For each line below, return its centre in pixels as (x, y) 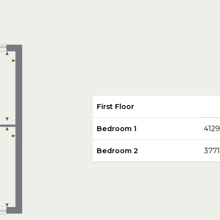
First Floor (115, 106)
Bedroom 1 (116, 128)
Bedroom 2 (117, 151)
